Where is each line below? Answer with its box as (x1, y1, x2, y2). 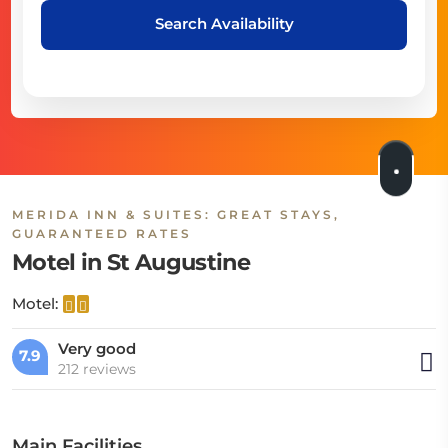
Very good (58, 339, 136, 358)
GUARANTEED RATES (12, 226, 192, 241)
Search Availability (154, 14, 294, 33)
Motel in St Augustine (12, 248, 250, 276)
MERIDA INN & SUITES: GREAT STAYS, (12, 207, 340, 222)
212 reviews (58, 360, 136, 378)
